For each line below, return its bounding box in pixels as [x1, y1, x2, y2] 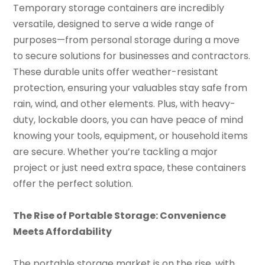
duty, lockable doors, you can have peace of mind [13, 112, 244, 127]
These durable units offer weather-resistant [13, 64, 219, 79]
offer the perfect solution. [13, 176, 134, 190]
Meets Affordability [13, 224, 112, 238]
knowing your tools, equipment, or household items [13, 128, 248, 143]
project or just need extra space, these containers [13, 160, 247, 174]
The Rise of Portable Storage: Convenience [13, 208, 227, 222]
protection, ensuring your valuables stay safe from [13, 80, 248, 95]
